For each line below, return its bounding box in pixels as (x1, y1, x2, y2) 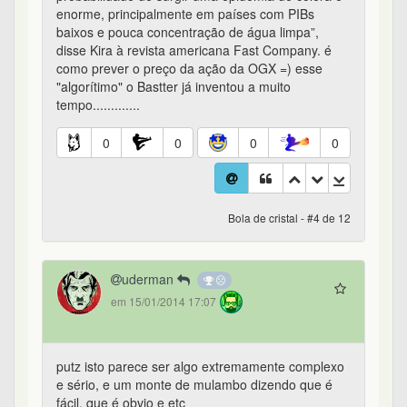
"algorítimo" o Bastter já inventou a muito (56, 77, 291, 96)
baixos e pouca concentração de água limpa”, (56, 23, 319, 42)
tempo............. (56, 95, 140, 114)
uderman (122, 270, 177, 289)
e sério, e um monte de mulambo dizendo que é (56, 375, 333, 394)
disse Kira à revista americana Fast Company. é (56, 41, 332, 60)
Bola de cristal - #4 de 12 (228, 210, 351, 226)
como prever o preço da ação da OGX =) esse (56, 59, 323, 78)
